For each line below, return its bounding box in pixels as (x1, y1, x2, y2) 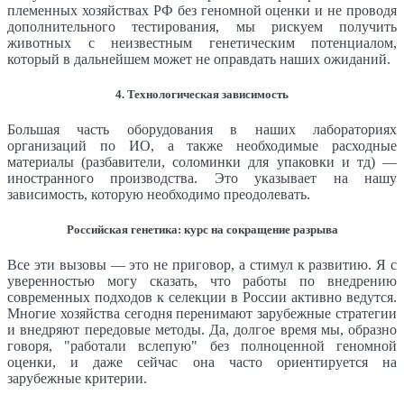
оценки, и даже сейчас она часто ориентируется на (7, 354, 397, 371)
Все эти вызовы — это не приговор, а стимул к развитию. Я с (7, 257, 397, 273)
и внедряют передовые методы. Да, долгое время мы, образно (7, 322, 397, 338)
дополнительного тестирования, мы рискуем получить (7, 18, 397, 34)
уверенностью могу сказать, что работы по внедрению (7, 273, 397, 289)
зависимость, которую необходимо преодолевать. (7, 187, 310, 203)
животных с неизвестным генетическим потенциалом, (7, 34, 397, 50)
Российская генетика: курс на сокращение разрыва (66, 223, 338, 237)
